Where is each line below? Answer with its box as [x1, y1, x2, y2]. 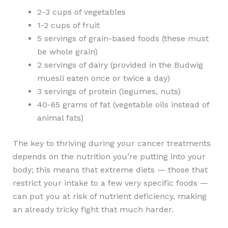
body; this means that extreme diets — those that [12, 164, 208, 175]
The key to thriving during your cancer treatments [12, 138, 211, 148]
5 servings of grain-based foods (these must [37, 33, 209, 43]
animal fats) [37, 112, 83, 123]
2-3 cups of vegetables [37, 7, 126, 17]
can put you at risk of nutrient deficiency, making [12, 191, 207, 201]
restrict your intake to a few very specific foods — [12, 178, 208, 188]
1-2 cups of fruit [37, 20, 100, 30]
